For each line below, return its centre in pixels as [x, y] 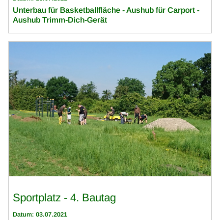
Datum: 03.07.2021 [40, 214]
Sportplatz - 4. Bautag [65, 198]
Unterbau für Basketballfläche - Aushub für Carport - [106, 10]
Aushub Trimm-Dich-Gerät [60, 20]
